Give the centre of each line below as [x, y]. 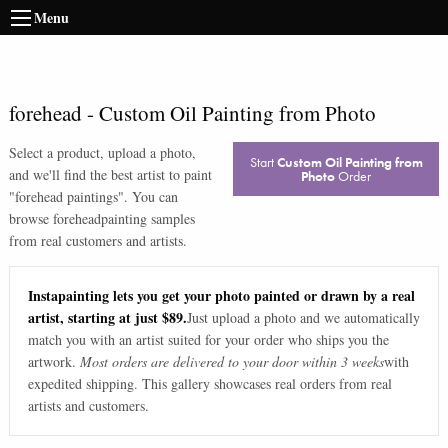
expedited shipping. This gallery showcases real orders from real [209, 384]
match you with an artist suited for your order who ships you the [208, 340]
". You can [147, 196]
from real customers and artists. [97, 240]
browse [30, 218]
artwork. [51, 362]
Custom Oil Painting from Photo [237, 113]
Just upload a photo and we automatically [303, 318]
